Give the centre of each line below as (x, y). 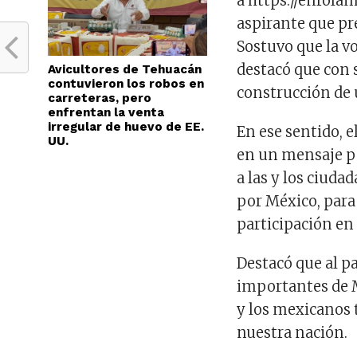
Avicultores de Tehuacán (125, 69)
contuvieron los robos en (126, 84)
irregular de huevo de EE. (126, 127)
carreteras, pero (100, 98)
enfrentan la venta (106, 112)
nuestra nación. (292, 333)
